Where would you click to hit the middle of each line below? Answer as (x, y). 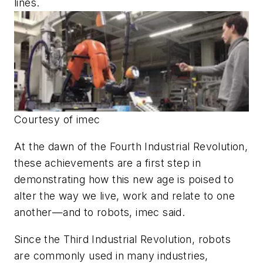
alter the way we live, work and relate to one (124, 195)
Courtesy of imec (57, 120)
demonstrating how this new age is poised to (124, 179)
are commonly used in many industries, (111, 255)
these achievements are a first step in (108, 163)
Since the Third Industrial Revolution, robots (122, 239)
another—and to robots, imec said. (100, 212)
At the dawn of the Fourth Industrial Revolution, (131, 146)
